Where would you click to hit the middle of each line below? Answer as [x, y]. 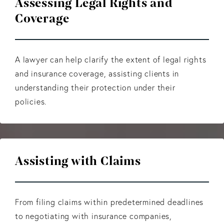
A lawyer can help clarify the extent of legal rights [111, 59]
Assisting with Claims [78, 161]
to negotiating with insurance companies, [93, 216]
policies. [31, 101]
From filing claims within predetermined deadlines [109, 202]
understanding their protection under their [95, 87]
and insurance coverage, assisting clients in [97, 73]
